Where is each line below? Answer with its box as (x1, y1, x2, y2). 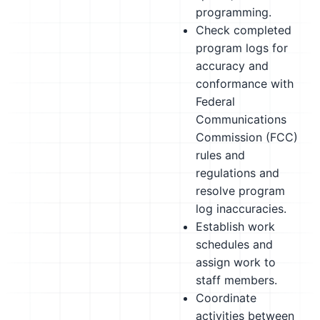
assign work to (196, 255, 276, 269)
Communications (196, 112, 286, 126)
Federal (196, 94, 235, 109)
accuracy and (196, 59, 269, 73)
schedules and (196, 237, 273, 251)
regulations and (196, 166, 279, 180)
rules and (196, 148, 245, 162)
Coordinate (196, 291, 256, 305)
